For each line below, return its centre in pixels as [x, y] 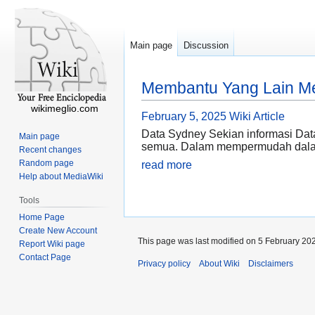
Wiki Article [257, 117]
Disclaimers [271, 263]
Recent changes [51, 149]
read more [167, 165]
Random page [47, 163]
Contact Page [45, 257]
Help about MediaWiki [62, 176]
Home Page [42, 217]
